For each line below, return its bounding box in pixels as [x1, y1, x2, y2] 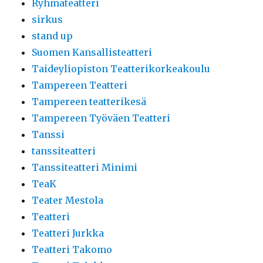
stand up [32, 30, 73, 42]
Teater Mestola [32, 194, 104, 206]
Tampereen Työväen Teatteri [32, 112, 171, 124]
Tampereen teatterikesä [32, 96, 147, 107]
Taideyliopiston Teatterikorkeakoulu [32, 63, 211, 75]
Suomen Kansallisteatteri [32, 46, 153, 58]
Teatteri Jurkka [32, 227, 104, 239]
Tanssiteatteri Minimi [32, 161, 138, 173]
